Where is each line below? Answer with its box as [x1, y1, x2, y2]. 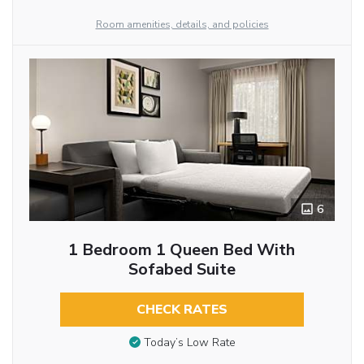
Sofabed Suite [128, 258, 236, 280]
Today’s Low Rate [143, 335, 236, 351]
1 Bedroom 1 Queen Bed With [68, 238, 296, 261]
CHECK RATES [136, 300, 227, 318]
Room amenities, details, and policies [95, 17, 269, 31]
